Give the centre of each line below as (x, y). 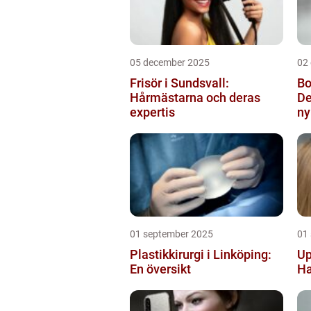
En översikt (160, 269)
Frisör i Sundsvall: (179, 83)
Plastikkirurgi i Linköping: (201, 254)
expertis (152, 112)
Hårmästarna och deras (195, 97)
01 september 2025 (171, 234)
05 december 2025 (170, 62)
